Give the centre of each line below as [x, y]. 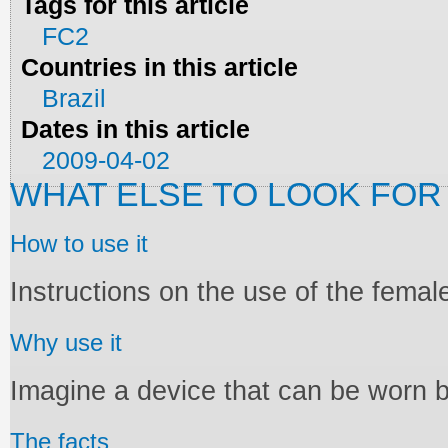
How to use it [79, 244]
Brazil [74, 98]
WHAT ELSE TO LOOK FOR [226, 194]
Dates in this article [136, 129]
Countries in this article [160, 67]
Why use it [66, 343]
